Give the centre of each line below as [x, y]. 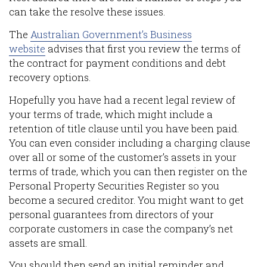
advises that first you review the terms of [143, 49]
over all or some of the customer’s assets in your [123, 157]
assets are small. [48, 243]
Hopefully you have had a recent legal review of [122, 100]
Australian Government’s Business [111, 34]
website [27, 49]
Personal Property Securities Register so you [114, 186]
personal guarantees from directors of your [111, 214]
